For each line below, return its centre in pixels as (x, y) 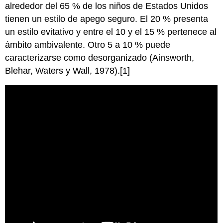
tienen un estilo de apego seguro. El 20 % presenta (107, 19)
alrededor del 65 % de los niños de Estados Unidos (107, 6)
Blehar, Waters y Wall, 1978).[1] (68, 71)
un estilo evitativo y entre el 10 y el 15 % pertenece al (111, 32)
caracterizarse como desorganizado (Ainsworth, (100, 58)
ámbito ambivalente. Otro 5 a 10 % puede (88, 45)
